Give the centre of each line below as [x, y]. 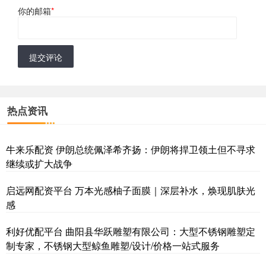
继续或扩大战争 [39, 164]
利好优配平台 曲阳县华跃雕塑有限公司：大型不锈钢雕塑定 [131, 232]
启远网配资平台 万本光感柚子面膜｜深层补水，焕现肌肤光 [131, 191]
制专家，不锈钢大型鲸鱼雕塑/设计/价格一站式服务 [113, 246]
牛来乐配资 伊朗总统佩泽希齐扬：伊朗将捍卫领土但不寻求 [131, 150]
